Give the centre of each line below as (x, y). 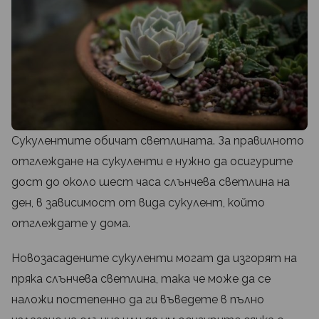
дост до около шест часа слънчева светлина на (151, 182)
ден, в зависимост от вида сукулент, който (138, 203)
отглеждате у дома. (71, 224)
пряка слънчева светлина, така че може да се (141, 279)
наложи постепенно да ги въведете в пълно (138, 300)
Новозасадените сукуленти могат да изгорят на (154, 258)
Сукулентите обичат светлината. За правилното (158, 141)
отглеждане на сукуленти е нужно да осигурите (152, 162)
